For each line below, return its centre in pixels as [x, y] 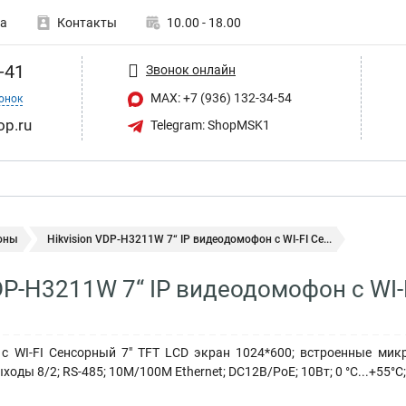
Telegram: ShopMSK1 [209, 125]
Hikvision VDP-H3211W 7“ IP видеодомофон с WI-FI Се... [189, 239]
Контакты [87, 23]
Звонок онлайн [191, 69]
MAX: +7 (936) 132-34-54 [220, 98]
